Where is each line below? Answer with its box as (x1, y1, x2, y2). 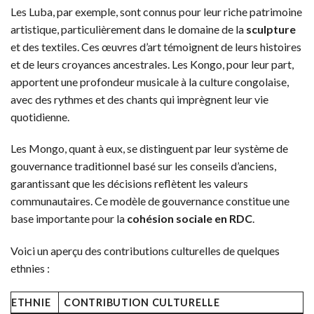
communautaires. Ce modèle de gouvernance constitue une (11, 194, 289, 208)
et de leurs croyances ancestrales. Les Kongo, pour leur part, (11, 57, 294, 71)
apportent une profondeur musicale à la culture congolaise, (11, 74, 289, 88)
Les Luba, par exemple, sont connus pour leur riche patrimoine (11, 4, 302, 18)
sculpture (246, 22, 296, 36)
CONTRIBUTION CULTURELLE (64, 296, 220, 308)
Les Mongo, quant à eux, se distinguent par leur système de (11, 142, 288, 156)
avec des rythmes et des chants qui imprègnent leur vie (11, 92, 268, 106)
